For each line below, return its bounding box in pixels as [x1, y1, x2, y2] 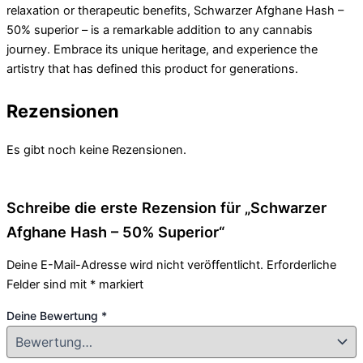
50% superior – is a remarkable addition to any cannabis [6, 22, 313, 37]
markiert [96, 277, 143, 293]
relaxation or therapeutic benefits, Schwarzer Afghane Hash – [6, 2, 344, 18]
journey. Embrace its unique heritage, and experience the [6, 41, 318, 57]
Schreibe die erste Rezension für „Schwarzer [6, 198, 327, 216]
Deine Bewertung [6, 308, 101, 322]
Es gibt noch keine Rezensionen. [6, 142, 186, 157]
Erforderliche [267, 258, 336, 273]
